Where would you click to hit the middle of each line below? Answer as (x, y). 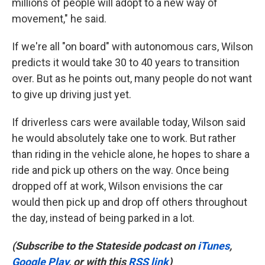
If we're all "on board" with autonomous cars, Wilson (132, 46)
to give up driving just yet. (73, 94)
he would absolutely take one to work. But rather (124, 138)
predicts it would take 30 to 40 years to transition (126, 62)
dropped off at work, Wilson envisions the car (117, 186)
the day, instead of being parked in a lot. (104, 218)
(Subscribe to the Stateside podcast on (105, 246)
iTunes (214, 246)
